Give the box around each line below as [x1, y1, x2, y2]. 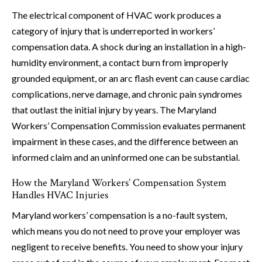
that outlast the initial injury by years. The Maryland [12, 104, 216, 116]
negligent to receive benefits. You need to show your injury [12, 241, 243, 253]
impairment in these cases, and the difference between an [12, 136, 238, 147]
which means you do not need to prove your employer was [12, 225, 240, 237]
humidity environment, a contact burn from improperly [12, 57, 228, 68]
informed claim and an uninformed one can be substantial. [12, 151, 240, 163]
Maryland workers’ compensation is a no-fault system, [12, 209, 227, 221]
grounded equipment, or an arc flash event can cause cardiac [12, 73, 250, 84]
